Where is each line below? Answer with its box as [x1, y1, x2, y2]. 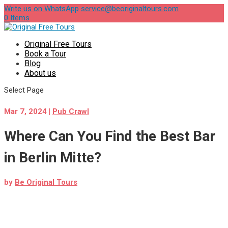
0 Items [4, 13, 30, 22]
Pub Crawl [52, 106, 89, 116]
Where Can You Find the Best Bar [4, 127, 215, 145]
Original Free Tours [24, 39, 92, 49]
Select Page [4, 85, 44, 95]
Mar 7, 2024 [4, 106, 47, 116]
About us [24, 68, 56, 78]
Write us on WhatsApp [4, 4, 79, 13]
